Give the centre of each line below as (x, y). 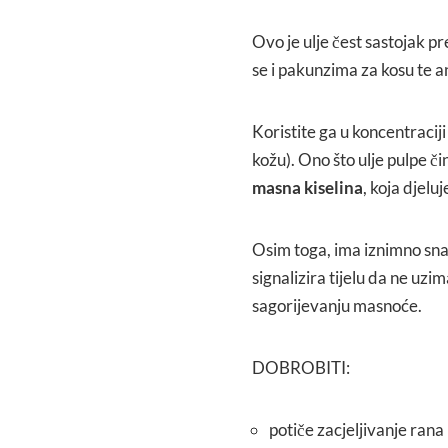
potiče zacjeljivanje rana (356, 429)
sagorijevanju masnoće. (337, 305)
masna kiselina (307, 187)
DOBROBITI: (301, 367)
